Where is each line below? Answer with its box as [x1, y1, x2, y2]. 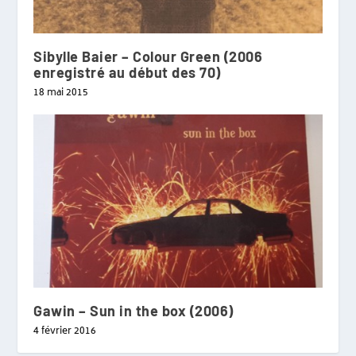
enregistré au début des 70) [33, 63, 221, 81]
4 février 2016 [33, 323, 97, 340]
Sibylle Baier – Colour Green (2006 [33, 47, 263, 65]
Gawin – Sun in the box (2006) [33, 301, 234, 319]
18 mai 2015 [33, 84, 89, 102]
